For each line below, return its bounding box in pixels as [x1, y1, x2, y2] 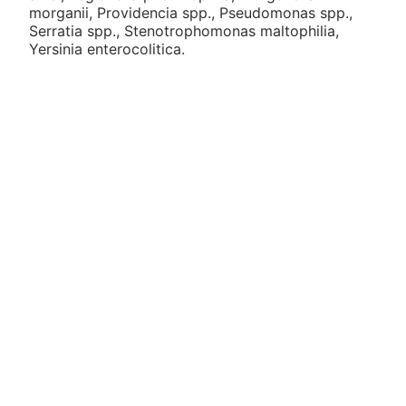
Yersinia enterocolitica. [29, 40, 185, 59]
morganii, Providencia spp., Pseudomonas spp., [29, 4, 353, 23]
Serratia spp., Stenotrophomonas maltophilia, [29, 22, 339, 41]
